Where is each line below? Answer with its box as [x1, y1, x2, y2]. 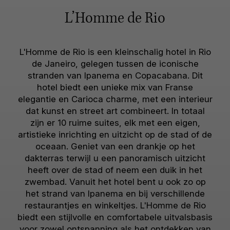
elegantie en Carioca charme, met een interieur [17, 94, 213, 104]
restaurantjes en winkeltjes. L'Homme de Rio [24, 200, 206, 210]
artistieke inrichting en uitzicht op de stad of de [18, 129, 212, 140]
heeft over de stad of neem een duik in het [28, 165, 202, 175]
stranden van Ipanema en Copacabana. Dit [27, 70, 203, 81]
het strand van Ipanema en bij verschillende [25, 188, 205, 199]
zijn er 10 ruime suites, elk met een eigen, [30, 118, 200, 128]
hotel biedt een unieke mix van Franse [37, 82, 193, 92]
